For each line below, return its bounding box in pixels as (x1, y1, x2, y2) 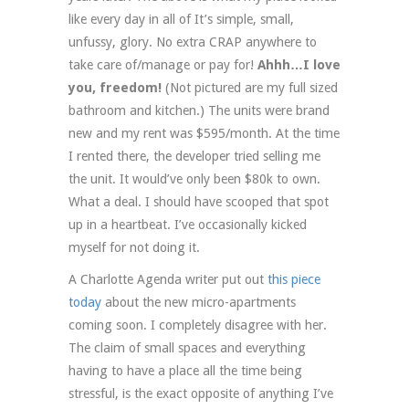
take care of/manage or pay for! (68, 58, 257, 73)
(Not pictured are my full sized (162, 80, 338, 96)
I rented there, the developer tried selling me (68, 149, 320, 164)
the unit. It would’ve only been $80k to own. (68, 172, 320, 187)
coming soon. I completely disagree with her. (68, 318, 327, 333)
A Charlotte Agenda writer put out (68, 272, 267, 288)
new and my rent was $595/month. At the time (68, 126, 340, 142)
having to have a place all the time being (68, 363, 302, 379)
